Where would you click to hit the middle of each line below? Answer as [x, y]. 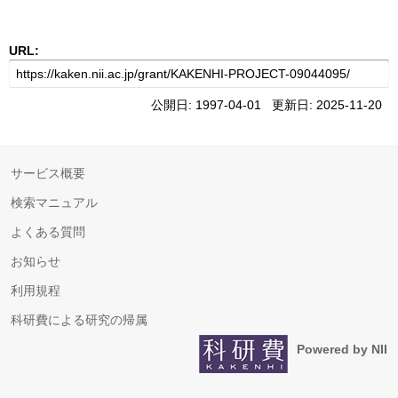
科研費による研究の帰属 [79, 320]
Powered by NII [342, 349]
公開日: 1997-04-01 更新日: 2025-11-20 [270, 105]
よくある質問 [48, 232]
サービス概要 [48, 173]
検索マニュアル [54, 203]
